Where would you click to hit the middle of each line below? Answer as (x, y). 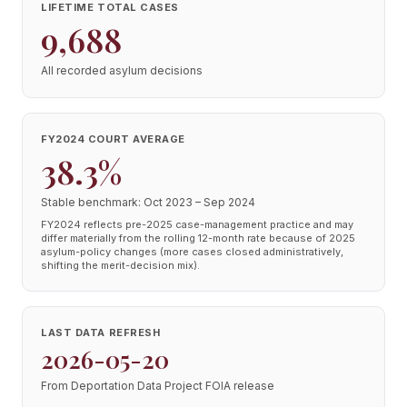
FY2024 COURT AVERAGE (113, 139)
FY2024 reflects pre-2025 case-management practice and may (197, 224)
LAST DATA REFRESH (101, 333)
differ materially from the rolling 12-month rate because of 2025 (198, 238)
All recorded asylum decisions (122, 70)
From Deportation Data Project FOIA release (158, 386)
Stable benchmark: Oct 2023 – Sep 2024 (148, 202)
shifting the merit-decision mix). (120, 265)
